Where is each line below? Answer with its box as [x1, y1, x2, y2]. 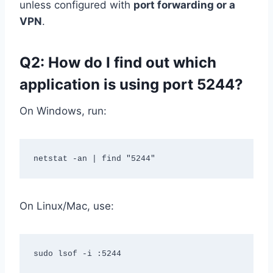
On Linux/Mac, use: [19, 200, 114, 213]
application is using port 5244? [19, 76, 243, 94]
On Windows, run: [19, 105, 107, 118]
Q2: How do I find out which [19, 54, 216, 72]
